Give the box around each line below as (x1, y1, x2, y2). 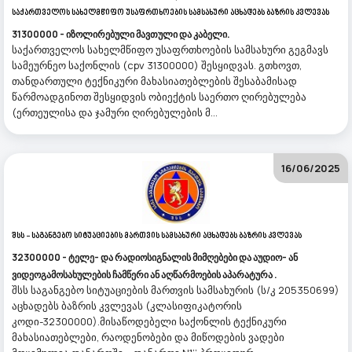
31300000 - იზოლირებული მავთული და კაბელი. (12, 27, 230, 41)
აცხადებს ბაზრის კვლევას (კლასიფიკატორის (12, 299, 242, 313)
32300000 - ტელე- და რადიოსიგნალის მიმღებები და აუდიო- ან (12, 251, 298, 264)
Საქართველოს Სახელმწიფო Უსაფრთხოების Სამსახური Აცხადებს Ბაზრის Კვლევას (12, 8, 329, 17)
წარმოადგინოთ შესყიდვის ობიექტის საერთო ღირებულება (12, 90, 306, 104)
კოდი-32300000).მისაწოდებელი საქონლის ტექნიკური (12, 314, 287, 328)
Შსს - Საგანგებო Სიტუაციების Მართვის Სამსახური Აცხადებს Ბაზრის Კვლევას (12, 231, 302, 240)
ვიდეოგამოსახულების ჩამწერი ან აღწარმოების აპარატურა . (12, 268, 277, 281)
